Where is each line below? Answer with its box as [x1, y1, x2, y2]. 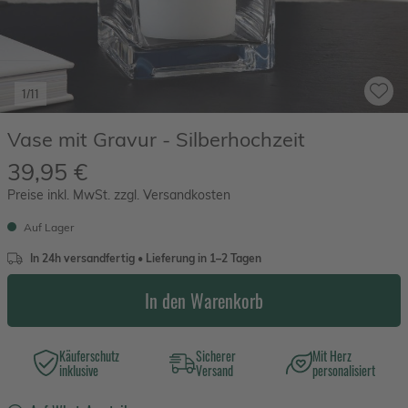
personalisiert [312, 360, 376, 380]
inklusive [58, 360, 98, 380]
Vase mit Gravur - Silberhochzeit [7, 126, 305, 151]
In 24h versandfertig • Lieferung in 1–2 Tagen [29, 250, 261, 265]
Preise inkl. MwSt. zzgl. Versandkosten [7, 186, 230, 203]
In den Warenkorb [145, 286, 263, 314]
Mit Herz [312, 345, 352, 365]
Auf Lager [21, 219, 74, 234]
